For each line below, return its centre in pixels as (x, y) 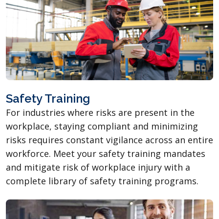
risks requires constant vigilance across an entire (109, 140)
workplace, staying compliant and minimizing (102, 126)
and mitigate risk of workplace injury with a (98, 167)
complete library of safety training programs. (102, 181)
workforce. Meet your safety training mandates (106, 153)
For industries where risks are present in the (100, 112)
